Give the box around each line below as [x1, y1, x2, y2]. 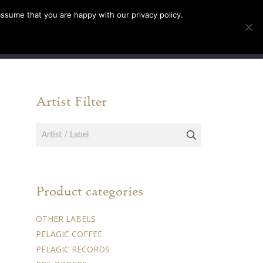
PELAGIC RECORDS [36, 244, 110, 255]
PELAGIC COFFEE [36, 228, 102, 240]
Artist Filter [36, 93, 107, 109]
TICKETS [36, 23, 79, 35]
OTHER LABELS [36, 213, 96, 224]
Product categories [36, 183, 144, 199]
